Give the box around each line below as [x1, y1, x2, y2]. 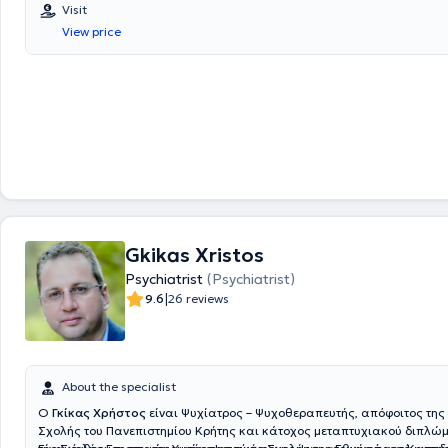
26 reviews [168, 291, 229, 306]
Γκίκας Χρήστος [52, 405, 146, 420]
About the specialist [62, 379, 176, 394]
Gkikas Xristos [125, 242, 264, 268]
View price [62, 24, 121, 39]
